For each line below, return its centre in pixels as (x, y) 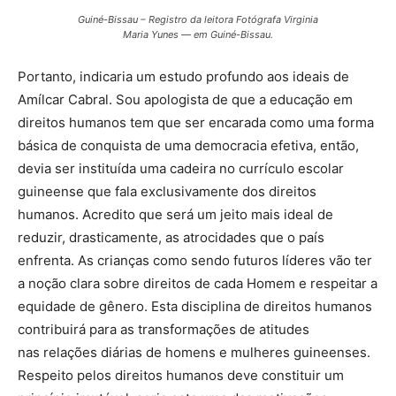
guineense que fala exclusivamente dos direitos (167, 192)
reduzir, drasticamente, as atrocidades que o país (171, 238)
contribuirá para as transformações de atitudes (164, 330)
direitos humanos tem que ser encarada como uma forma (196, 123)
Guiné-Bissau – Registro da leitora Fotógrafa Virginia (198, 20)
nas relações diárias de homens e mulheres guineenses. (194, 353)
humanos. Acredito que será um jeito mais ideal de (175, 215)
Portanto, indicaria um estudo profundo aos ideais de (183, 77)
